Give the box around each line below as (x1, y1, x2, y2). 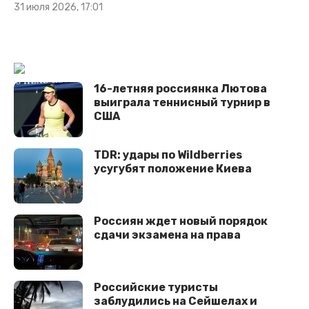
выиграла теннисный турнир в (94, 95, 270, 109)
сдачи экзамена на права (94, 228, 241, 241)
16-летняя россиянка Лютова (94, 81, 267, 95)
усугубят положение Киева (94, 161, 252, 175)
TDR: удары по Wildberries (94, 148, 242, 161)
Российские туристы (94, 280, 218, 294)
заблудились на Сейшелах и (94, 294, 257, 308)
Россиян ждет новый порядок (94, 214, 268, 228)
